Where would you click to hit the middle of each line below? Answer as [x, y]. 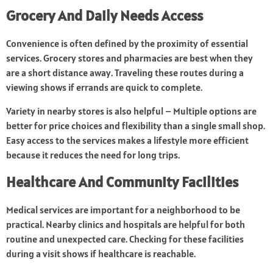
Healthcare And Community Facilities [122, 182]
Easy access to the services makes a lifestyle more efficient [127, 140]
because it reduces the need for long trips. [93, 155]
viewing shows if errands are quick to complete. [104, 87]
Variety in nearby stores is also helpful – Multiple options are [131, 111]
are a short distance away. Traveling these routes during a [125, 73]
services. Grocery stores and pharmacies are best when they [129, 58]
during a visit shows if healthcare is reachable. [101, 254]
